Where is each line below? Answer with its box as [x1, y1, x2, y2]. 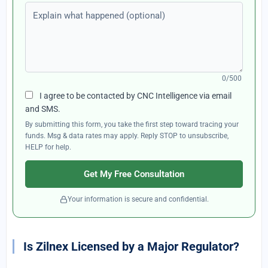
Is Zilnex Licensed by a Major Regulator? [23, 239, 239, 254]
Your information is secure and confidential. [67, 195, 209, 203]
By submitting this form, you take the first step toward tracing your [25, 120, 239, 129]
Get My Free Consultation [84, 168, 184, 179]
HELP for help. [25, 143, 71, 151]
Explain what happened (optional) [25, 3, 167, 14]
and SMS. [25, 104, 60, 114]
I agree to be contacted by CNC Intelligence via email [38, 91, 232, 100]
